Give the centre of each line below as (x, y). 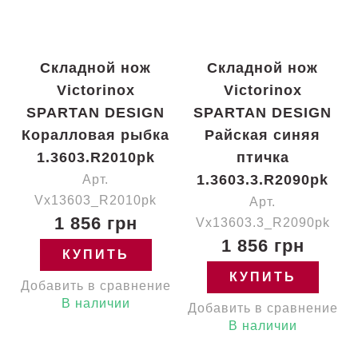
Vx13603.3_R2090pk (263, 223)
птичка (263, 157)
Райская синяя (263, 135)
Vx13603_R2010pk (95, 200)
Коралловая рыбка (95, 135)
